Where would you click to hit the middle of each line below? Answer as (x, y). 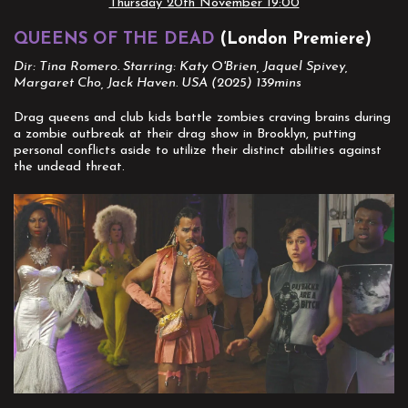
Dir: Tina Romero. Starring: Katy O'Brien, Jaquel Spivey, (181, 67)
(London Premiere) (293, 40)
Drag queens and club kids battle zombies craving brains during (202, 118)
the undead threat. (69, 168)
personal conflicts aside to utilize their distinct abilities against (198, 151)
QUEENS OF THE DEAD (114, 40)
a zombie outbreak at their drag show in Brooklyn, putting (185, 135)
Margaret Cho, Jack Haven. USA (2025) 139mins (158, 84)
